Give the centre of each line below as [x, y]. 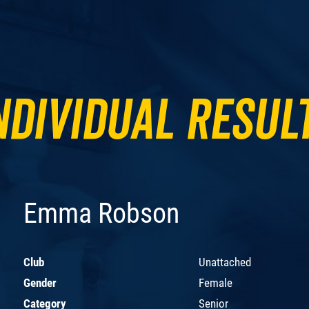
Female [216, 282]
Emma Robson [101, 213]
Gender [40, 282]
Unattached [225, 262]
